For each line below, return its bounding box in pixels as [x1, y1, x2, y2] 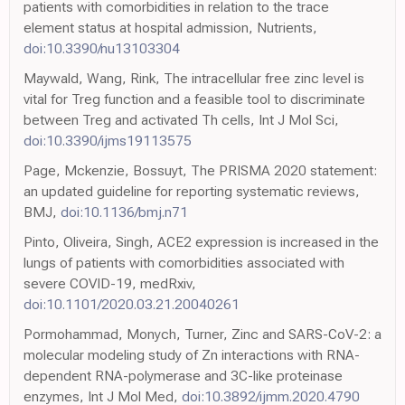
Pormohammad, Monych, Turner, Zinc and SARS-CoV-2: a [24, 325, 381, 343]
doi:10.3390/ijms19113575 [24, 131, 192, 149]
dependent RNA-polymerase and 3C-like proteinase [24, 366, 343, 384]
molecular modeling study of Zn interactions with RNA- [24, 345, 360, 363]
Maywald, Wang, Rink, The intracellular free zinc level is [24, 69, 364, 87]
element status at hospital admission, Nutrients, [24, 18, 317, 36]
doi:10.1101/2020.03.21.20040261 [24, 295, 240, 313]
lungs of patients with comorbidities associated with [24, 253, 344, 271]
